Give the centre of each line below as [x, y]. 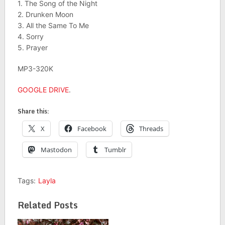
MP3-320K [35, 69]
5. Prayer [32, 48]
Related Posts [47, 205]
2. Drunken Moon [45, 15]
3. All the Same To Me [53, 26]
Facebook [92, 129]
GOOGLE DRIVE [43, 90]
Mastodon [56, 150]
